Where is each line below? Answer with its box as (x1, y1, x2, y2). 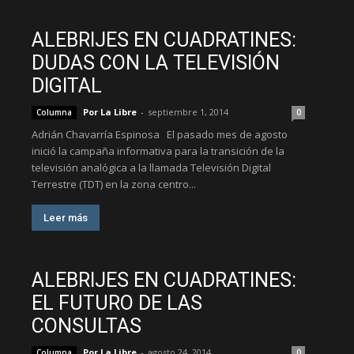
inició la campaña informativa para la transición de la (32, 144, 284, 158)
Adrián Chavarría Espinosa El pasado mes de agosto (32, 127, 288, 141)
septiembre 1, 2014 (148, 106, 228, 118)
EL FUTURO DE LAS (32, 292, 202, 314)
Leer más (43, 212, 88, 224)
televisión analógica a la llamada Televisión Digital (32, 160, 271, 175)
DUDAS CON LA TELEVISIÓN (32, 51, 280, 74)
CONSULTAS (32, 314, 141, 337)
